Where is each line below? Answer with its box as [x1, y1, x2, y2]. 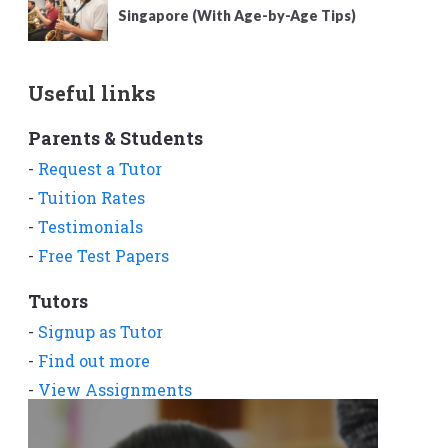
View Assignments [38, 378, 192, 400]
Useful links [28, 79, 156, 106]
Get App [38, 407, 102, 429]
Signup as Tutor [38, 320, 163, 342]
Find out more [38, 349, 150, 371]
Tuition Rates [38, 186, 145, 208]
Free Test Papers [38, 244, 169, 266]
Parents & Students [28, 125, 203, 150]
